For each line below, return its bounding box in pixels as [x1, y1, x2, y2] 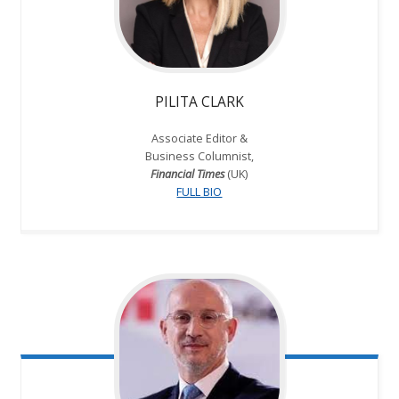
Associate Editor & [151, 130, 248, 147]
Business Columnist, [144, 148, 254, 165]
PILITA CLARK [154, 92, 244, 112]
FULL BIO [176, 183, 223, 200]
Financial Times [151, 166, 225, 183]
